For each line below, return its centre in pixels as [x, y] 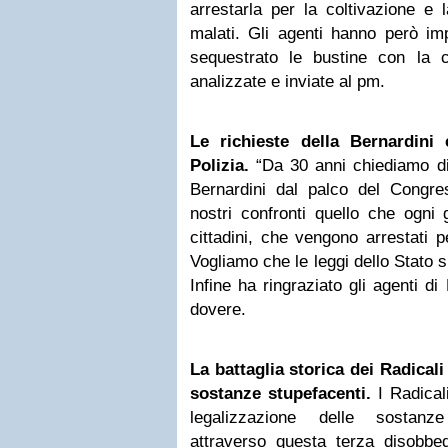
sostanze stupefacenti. [281, 393]
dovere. [218, 309]
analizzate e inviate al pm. [287, 81]
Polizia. [219, 165]
